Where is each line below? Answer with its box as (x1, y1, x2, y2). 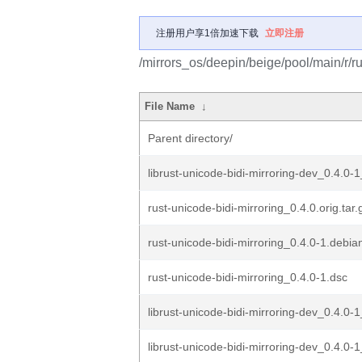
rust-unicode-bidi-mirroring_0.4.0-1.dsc (148, 271, 347, 284)
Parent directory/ (148, 132, 233, 145)
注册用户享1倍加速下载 (156, 27, 259, 39)
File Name (145, 100, 196, 112)
